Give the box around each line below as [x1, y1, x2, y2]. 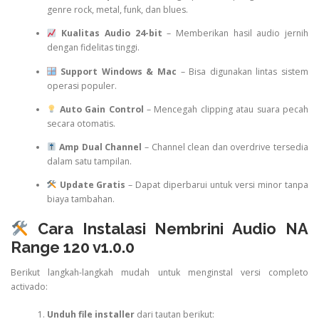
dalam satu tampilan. [46, 155, 132, 167]
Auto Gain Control [59, 103, 144, 115]
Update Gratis [59, 178, 126, 191]
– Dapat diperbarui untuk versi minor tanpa [125, 178, 308, 191]
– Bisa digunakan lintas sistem [176, 65, 309, 78]
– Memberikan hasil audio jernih [162, 27, 309, 40]
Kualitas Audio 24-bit [61, 27, 162, 40]
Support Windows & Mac [61, 65, 177, 78]
